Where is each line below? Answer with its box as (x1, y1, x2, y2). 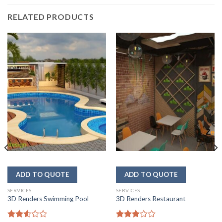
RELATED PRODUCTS (7, 12, 94, 22)
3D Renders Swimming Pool (7, 195, 89, 203)
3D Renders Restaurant (115, 195, 186, 203)
